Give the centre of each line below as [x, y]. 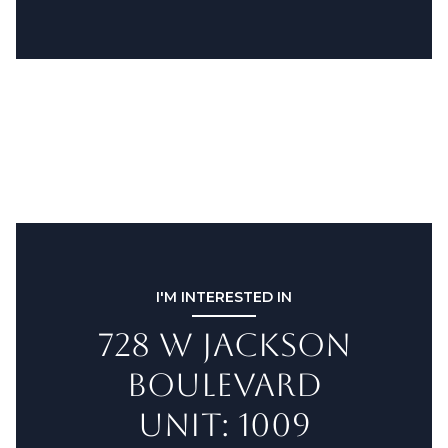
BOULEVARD [224, 384]
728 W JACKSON [224, 344]
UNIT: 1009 [224, 424]
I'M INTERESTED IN [224, 296]
